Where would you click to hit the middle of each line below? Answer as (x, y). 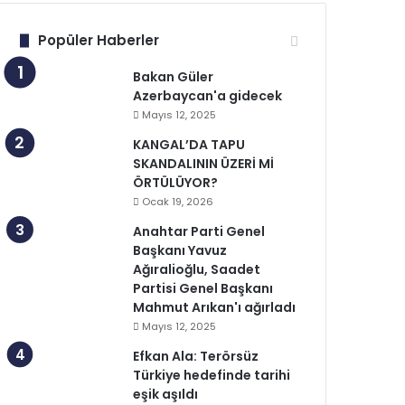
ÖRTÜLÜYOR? (176, 183)
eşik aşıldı (166, 394)
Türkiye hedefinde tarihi (212, 375)
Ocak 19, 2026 (178, 202)
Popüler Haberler (99, 40)
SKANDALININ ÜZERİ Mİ (204, 164)
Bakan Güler (174, 77)
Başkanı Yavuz (180, 250)
